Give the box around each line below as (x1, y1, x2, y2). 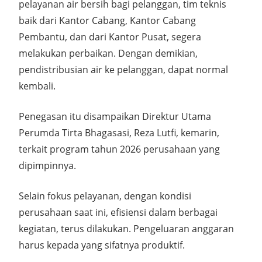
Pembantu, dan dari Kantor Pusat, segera (19, 30, 201, 43)
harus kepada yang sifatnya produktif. (19, 238, 185, 251)
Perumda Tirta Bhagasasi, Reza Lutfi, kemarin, (19, 126, 219, 139)
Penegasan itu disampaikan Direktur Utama (19, 109, 211, 123)
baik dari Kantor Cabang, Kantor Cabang (19, 13, 196, 27)
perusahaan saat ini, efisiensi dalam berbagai (19, 205, 218, 219)
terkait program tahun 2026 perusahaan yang (19, 142, 220, 156)
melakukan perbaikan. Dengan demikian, (19, 46, 198, 60)
